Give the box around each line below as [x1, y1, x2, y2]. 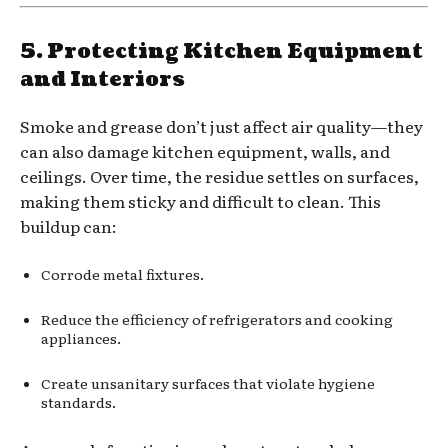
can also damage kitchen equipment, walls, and [20, 138, 390, 163]
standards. [41, 391, 116, 412]
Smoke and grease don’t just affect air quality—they [20, 113, 423, 138]
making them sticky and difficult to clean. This [20, 188, 381, 213]
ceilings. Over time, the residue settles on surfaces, [20, 163, 419, 188]
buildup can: [20, 213, 117, 238]
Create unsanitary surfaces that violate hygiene [41, 372, 375, 393]
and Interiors [20, 65, 185, 94]
